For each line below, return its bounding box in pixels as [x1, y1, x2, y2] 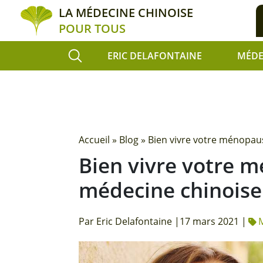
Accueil [79, 133, 110, 146]
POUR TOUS [58, 21, 126, 36]
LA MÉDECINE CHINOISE [58, 5, 193, 21]
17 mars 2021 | [180, 215, 247, 228]
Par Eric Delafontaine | [79, 215, 180, 228]
